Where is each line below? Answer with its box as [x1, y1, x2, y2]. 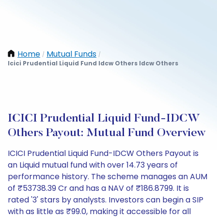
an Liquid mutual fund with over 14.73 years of [8, 159, 178, 170]
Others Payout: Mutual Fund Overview [8, 127, 206, 139]
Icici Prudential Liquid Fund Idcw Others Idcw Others [8, 59, 178, 67]
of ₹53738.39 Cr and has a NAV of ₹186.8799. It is [8, 183, 189, 194]
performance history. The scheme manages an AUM [8, 171, 207, 182]
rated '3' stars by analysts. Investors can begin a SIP [8, 194, 203, 205]
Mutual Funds [46, 48, 96, 60]
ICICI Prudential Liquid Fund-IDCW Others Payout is [8, 148, 199, 159]
